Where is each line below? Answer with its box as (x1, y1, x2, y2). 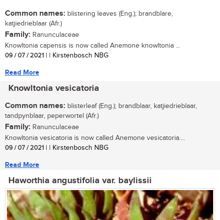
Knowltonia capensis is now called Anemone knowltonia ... (5, 41, 180, 50)
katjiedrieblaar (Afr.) (5, 19, 62, 27)
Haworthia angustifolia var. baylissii (8, 175, 152, 186)
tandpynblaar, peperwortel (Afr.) (5, 111, 99, 120)
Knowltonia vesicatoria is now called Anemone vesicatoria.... (5, 134, 185, 142)
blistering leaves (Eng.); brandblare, (65, 9, 173, 18)
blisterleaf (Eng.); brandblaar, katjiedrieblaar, (65, 102, 197, 110)
